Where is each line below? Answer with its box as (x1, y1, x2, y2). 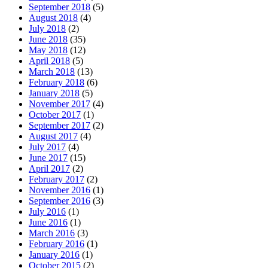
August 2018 (29, 12, 78, 23)
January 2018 (29, 87, 80, 98)
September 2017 (29, 120, 90, 130)
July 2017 (29, 141, 66, 152)
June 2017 (29, 152, 68, 163)
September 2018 (29, 1, 90, 12)
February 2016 (29, 238, 84, 249)
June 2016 (29, 217, 68, 227)
